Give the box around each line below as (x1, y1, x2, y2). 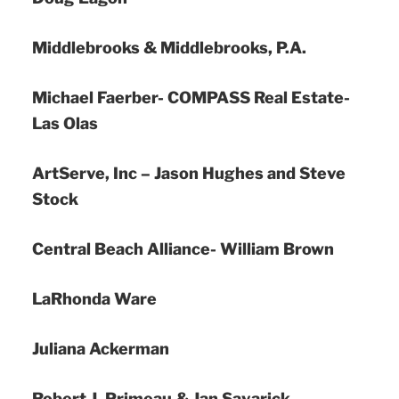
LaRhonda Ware (32, 289, 157, 308)
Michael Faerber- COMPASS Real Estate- (32, 87, 350, 107)
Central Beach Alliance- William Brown (32, 239, 334, 258)
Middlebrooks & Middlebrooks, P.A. (32, 37, 306, 57)
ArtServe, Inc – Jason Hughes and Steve (32, 163, 346, 183)
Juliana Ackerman (32, 338, 169, 358)
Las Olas (32, 113, 98, 133)
